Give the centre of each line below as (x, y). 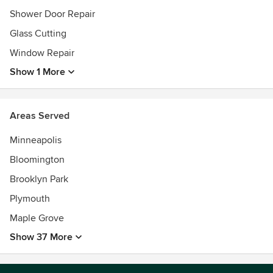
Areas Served (40, 116)
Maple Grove (37, 218)
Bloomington (37, 160)
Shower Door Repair (52, 14)
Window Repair (42, 53)
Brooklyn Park (39, 179)
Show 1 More (37, 72)
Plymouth (30, 199)
